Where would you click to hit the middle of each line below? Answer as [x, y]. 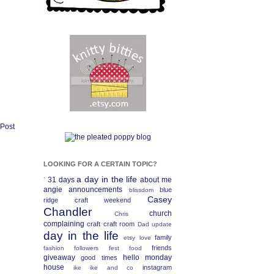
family [164, 237]
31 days [61, 180]
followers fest [97, 248]
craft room [119, 224]
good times [99, 257]
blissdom [141, 190]
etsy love [137, 238]
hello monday [147, 257]
